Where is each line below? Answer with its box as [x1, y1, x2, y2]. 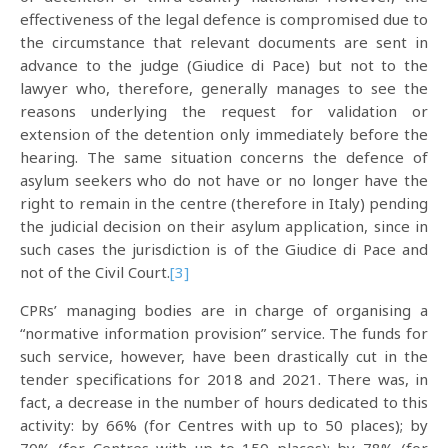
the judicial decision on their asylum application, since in [20, 216, 428, 236]
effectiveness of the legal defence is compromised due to [20, 9, 428, 29]
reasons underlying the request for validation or [20, 101, 428, 121]
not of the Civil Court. [20, 262, 170, 282]
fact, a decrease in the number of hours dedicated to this [20, 392, 428, 412]
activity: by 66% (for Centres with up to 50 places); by [20, 415, 428, 435]
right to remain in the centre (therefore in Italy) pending [20, 193, 428, 213]
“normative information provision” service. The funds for [20, 323, 428, 343]
